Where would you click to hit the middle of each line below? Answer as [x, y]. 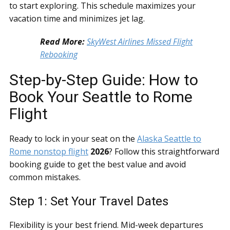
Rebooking [59, 54]
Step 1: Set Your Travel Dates [89, 201]
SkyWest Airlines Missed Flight [140, 42]
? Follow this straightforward [164, 151]
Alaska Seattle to [169, 139]
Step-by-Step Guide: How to [104, 80]
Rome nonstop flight [49, 151]
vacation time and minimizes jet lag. [77, 18]
